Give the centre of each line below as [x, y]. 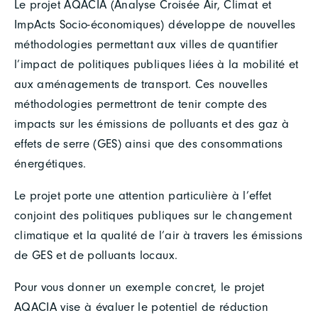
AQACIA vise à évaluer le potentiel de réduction [141, 307]
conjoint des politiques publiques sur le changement [153, 215]
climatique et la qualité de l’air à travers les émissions [159, 235]
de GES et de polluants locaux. [96, 255]
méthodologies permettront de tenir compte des [141, 104]
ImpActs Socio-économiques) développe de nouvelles [155, 24]
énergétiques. [50, 163]
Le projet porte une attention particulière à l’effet [143, 195]
